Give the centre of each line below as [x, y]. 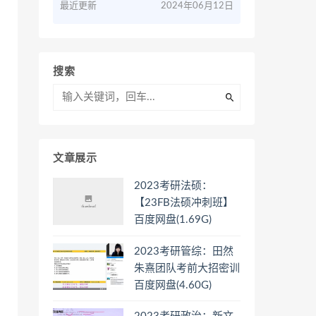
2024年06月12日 [197, 6]
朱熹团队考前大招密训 [187, 268]
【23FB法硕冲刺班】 [184, 203]
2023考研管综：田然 [184, 251]
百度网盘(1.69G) [173, 220]
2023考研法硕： [173, 186]
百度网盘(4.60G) [173, 285]
